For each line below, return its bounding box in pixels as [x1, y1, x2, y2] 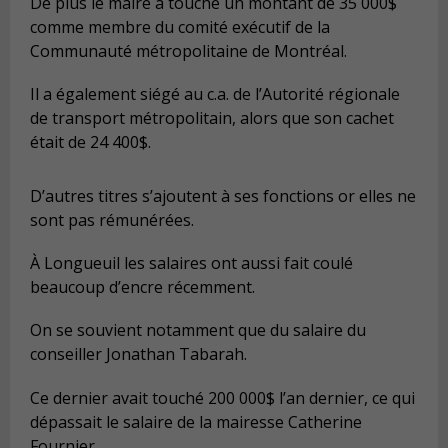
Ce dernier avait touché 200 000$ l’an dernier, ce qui [30, 386, 415, 409]
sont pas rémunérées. [30, 209, 194, 232]
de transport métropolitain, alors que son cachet [30, 107, 394, 130]
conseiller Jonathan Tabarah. [30, 343, 247, 366]
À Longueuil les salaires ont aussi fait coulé [30, 252, 353, 275]
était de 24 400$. [30, 131, 151, 154]
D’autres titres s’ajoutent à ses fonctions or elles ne [30, 185, 416, 208]
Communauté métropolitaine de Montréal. [30, 39, 347, 62]
